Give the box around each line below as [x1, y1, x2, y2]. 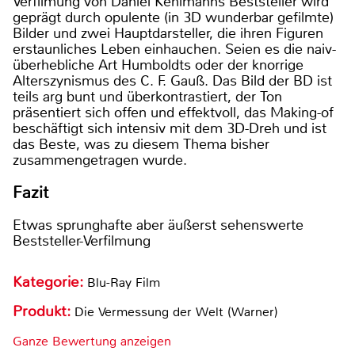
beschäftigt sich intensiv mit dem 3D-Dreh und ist [13, 118, 326, 138]
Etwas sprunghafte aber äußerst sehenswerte [13, 215, 303, 235]
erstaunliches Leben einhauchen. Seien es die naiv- [13, 39, 336, 59]
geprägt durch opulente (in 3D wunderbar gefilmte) [13, 7, 334, 27]
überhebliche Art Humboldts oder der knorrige [13, 55, 303, 74]
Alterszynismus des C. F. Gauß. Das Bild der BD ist [13, 71, 332, 90]
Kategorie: [13, 272, 87, 292]
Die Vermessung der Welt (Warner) [74, 303, 278, 320]
